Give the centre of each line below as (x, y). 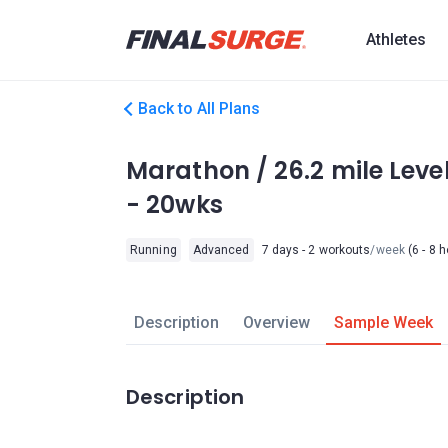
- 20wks (174, 204)
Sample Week (383, 322)
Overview (276, 322)
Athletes (396, 39)
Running (153, 250)
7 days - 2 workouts (316, 250)
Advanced (221, 250)
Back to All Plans (199, 108)
